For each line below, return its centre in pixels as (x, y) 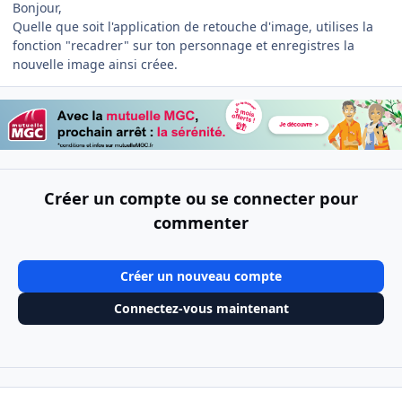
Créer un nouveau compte (201, 276)
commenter (201, 223)
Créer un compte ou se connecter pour (201, 199)
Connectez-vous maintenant (201, 308)
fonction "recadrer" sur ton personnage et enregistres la (184, 46)
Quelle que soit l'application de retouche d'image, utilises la (193, 27)
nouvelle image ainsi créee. (95, 65)
